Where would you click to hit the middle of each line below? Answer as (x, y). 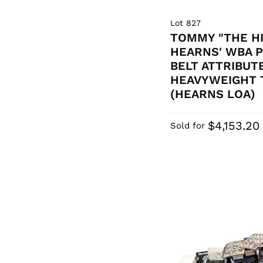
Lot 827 (186, 23)
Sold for (188, 126)
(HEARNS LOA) (213, 94)
